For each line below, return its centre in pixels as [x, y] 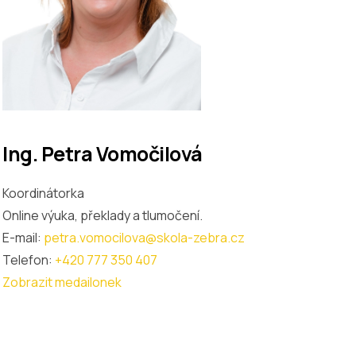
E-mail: [23, 237]
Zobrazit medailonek [62, 282]
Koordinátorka [43, 193]
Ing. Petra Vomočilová [103, 153]
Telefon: [29, 259]
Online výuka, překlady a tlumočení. [103, 215]
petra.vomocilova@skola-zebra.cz [144, 237]
